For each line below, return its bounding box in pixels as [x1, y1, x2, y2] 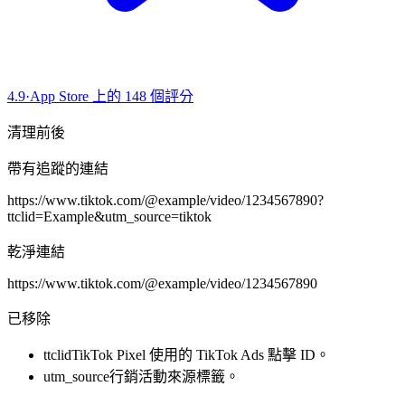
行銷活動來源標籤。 [109, 369, 240, 385]
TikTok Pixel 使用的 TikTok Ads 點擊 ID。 [71, 347, 330, 363]
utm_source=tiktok [105, 209, 212, 225]
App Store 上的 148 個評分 [30, 89, 193, 105]
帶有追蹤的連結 [7, 161, 108, 177]
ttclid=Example [7, 209, 94, 225]
